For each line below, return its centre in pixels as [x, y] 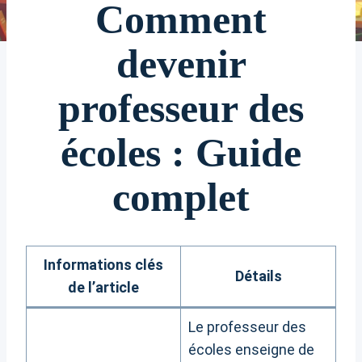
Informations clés [103, 265]
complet [181, 198]
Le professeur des [247, 327]
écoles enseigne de [251, 350]
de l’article [103, 288]
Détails [258, 276]
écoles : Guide [181, 153]
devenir [181, 64]
